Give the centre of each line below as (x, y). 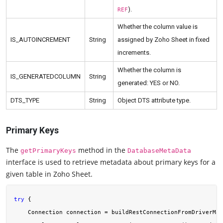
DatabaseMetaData (159, 151)
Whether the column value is (158, 27)
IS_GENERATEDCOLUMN (46, 77)
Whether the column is (149, 70)
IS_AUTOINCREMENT (40, 40)
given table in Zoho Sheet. (49, 174)
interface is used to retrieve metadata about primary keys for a (111, 162)
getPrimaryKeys (48, 151)
